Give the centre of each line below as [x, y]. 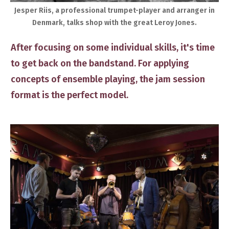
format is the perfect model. [70, 95]
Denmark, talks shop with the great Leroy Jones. [114, 22]
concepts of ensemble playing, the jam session [108, 79]
